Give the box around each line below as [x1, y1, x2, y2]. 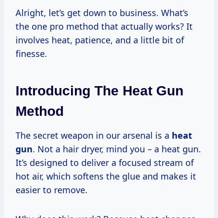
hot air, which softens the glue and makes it [16, 170, 196, 182]
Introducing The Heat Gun [16, 83, 183, 98]
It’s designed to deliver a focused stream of [16, 156, 194, 168]
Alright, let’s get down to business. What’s [16, 6, 188, 18]
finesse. [16, 47, 47, 59]
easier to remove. [16, 183, 88, 196]
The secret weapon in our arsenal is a [16, 129, 172, 141]
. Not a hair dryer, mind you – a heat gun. [33, 143, 201, 155]
